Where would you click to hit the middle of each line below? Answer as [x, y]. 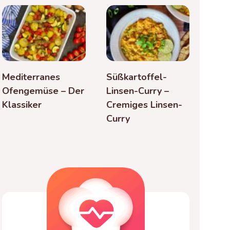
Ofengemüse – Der [43, 91]
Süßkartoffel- [136, 77]
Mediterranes [31, 77]
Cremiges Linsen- [144, 104]
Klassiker [22, 104]
